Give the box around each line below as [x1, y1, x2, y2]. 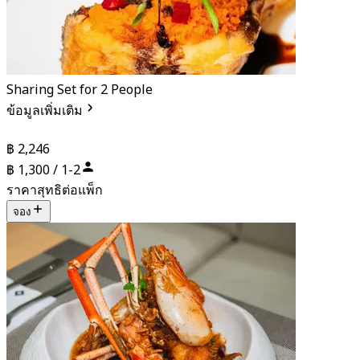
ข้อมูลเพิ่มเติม [6, 101, 83, 121]
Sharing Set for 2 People [6, 80, 153, 100]
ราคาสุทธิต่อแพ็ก [6, 180, 103, 200]
